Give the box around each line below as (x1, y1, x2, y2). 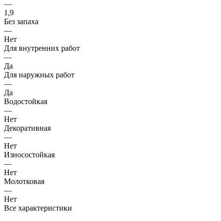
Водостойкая (4, 97, 47, 106)
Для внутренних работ (4, 43, 80, 52)
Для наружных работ (4, 70, 74, 79)
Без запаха (4, 17, 38, 26)
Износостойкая (4, 150, 55, 159)
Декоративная (4, 123, 51, 132)
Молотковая (4, 177, 44, 185)
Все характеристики (4, 203, 72, 212)
